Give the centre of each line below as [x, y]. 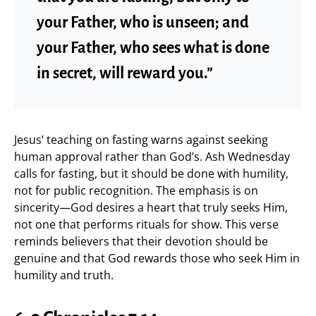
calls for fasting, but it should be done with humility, [151, 173]
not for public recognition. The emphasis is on [136, 190]
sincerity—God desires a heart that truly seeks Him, [151, 207]
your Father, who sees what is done [153, 48]
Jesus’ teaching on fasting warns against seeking [141, 139]
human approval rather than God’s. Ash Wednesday [152, 156]
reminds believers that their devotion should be [141, 241]
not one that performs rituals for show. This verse [146, 224]
